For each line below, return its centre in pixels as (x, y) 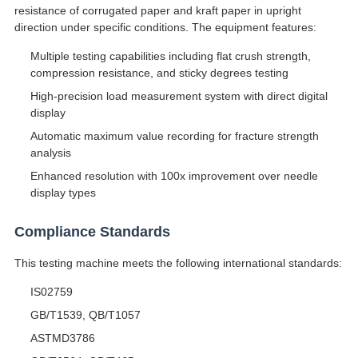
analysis (50, 153)
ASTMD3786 (62, 338)
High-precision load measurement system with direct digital (179, 96)
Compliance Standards (92, 232)
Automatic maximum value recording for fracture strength (174, 136)
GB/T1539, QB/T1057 (85, 315)
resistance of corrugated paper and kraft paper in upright (157, 11)
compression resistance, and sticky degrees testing (159, 73)
